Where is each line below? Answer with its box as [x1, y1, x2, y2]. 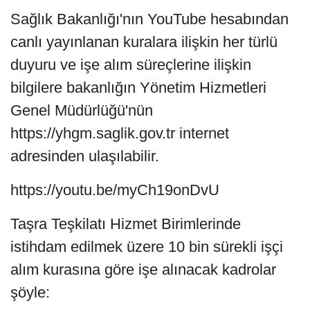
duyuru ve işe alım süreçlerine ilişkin [10, 56, 251, 74]
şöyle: [10, 284, 50, 302]
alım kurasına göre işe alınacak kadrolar [10, 261, 276, 279]
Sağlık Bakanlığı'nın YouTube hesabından [10, 10, 289, 28]
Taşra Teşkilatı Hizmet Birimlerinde [10, 215, 241, 233]
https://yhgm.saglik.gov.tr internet [10, 125, 229, 143]
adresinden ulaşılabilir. [10, 147, 159, 165]
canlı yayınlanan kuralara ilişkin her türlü [10, 33, 277, 51]
